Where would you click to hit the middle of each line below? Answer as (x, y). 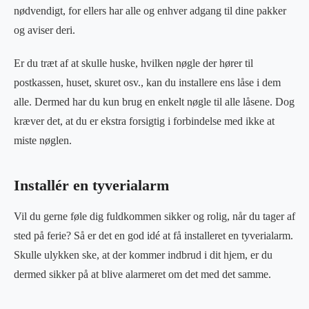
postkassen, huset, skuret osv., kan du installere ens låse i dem (147, 82)
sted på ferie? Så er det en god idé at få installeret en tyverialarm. (153, 235)
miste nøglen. (43, 140)
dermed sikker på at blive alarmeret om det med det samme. (142, 274)
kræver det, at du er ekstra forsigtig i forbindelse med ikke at (144, 121)
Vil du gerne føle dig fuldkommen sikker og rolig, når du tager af (154, 216)
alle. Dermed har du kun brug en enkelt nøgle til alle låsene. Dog (154, 101)
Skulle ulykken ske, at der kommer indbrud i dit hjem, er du (143, 255)
